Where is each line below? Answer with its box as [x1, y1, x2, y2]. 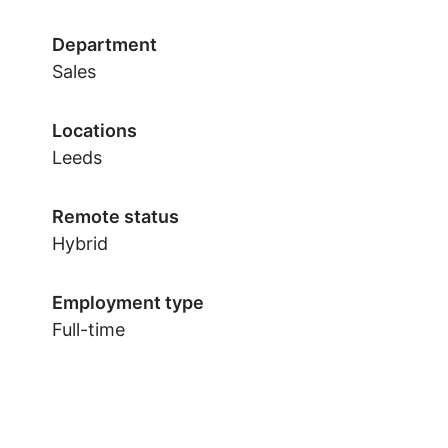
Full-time [52, 319, 125, 340]
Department [52, 34, 157, 55]
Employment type [52, 292, 204, 313]
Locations [52, 120, 137, 141]
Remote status [52, 206, 179, 227]
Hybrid [52, 233, 108, 254]
